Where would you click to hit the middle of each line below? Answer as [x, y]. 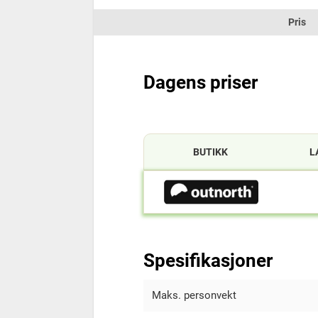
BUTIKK [211, 152]
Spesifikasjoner [208, 260]
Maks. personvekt [194, 295]
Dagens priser [201, 82]
